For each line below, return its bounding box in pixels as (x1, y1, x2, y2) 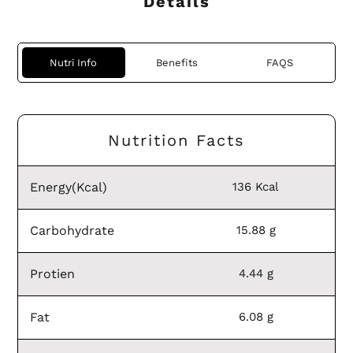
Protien (30, 266, 75, 281)
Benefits (155, 56, 198, 69)
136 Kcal (232, 179, 279, 194)
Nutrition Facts (108, 130, 245, 150)
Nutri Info (50, 56, 98, 69)
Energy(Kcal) (30, 179, 107, 195)
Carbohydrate (30, 222, 114, 238)
